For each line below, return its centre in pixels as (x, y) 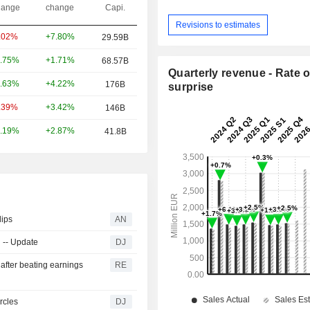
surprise (191, 87)
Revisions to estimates (218, 25)
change (60, 7)
